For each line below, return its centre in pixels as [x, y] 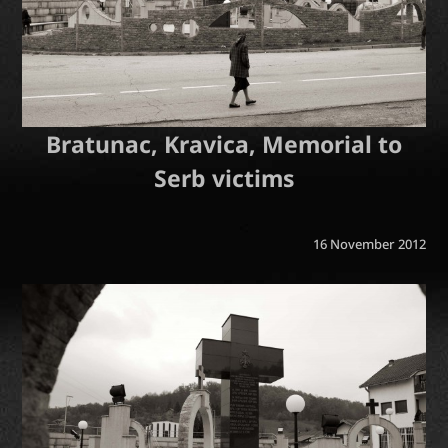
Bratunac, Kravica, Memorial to [224, 143]
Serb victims [224, 177]
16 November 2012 [369, 243]
